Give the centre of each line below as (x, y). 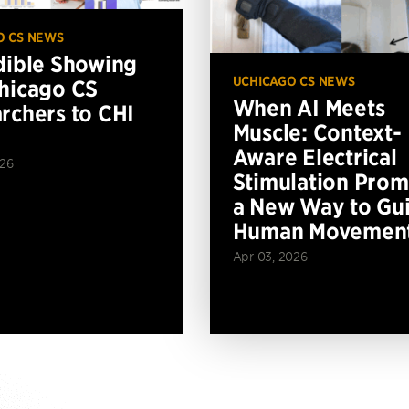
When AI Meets (309, 107)
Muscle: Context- (317, 132)
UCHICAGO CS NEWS (294, 81)
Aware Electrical (315, 157)
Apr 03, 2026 (270, 256)
